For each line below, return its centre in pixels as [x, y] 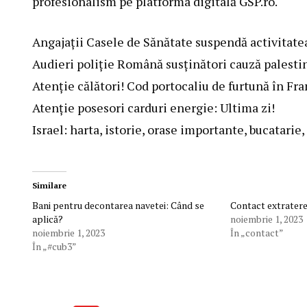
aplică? [48, 219]
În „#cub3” [54, 247]
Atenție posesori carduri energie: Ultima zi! [153, 108]
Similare [49, 186]
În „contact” [257, 233]
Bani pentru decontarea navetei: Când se [118, 206]
